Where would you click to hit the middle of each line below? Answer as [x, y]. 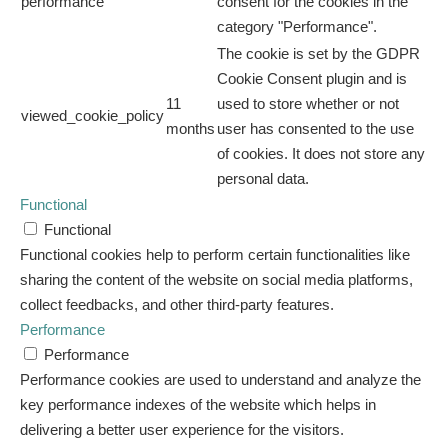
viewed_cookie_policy [92, 116]
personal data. [263, 179]
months [190, 129]
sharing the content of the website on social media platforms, [216, 280]
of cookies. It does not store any [321, 154]
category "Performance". [297, 27]
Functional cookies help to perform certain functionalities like [215, 255]
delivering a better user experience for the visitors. [182, 430]
